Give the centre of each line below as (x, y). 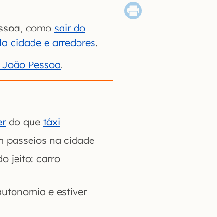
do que (24, 122)
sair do (70, 28)
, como (37, 28)
